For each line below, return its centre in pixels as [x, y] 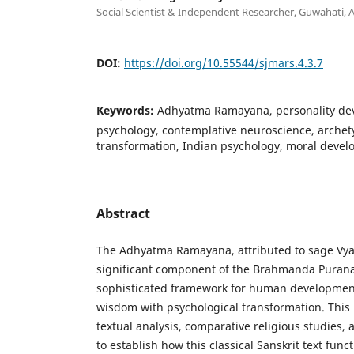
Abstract [123, 214]
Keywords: [127, 111]
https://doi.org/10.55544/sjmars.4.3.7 [224, 63]
